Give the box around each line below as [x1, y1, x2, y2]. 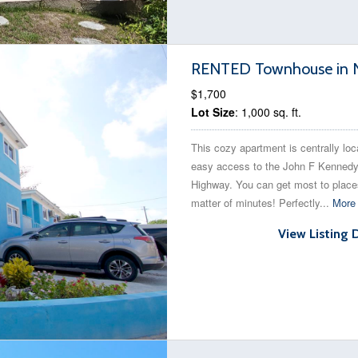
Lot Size [191, 104, 235, 120]
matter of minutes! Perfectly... [191, 195, 332, 210]
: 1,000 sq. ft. [235, 104, 301, 120]
